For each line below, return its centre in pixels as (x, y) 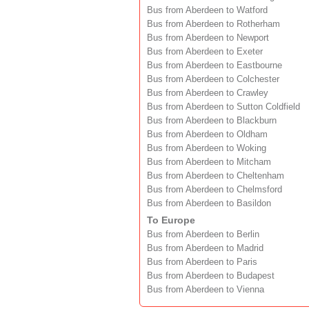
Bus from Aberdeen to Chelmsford (215, 190)
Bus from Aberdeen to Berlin (203, 235)
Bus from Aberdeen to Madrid (205, 249)
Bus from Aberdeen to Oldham (207, 135)
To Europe (171, 220)
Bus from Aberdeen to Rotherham (213, 24)
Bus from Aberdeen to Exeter (205, 52)
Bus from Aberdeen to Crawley (208, 93)
